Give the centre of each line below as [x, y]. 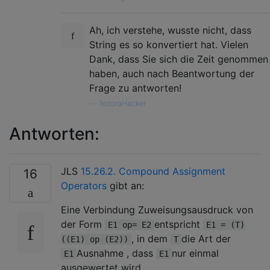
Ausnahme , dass [116, 253]
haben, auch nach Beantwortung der [172, 73]
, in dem [151, 238]
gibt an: [125, 185]
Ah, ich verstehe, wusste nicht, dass [170, 30]
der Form [83, 224]
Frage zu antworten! [135, 88]
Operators [84, 185]
